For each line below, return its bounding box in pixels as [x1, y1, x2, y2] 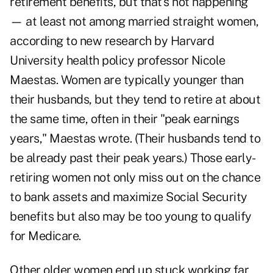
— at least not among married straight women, [10, 14, 258, 29]
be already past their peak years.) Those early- [10, 151, 256, 166]
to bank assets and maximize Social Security [10, 190, 247, 205]
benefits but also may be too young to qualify [10, 209, 252, 224]
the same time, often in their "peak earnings [10, 112, 239, 127]
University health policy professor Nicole [10, 53, 225, 68]
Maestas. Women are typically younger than [10, 73, 244, 88]
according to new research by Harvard [10, 34, 214, 49]
